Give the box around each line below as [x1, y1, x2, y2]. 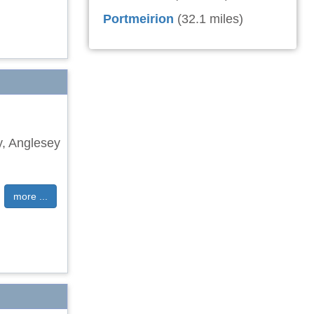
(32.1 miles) [177, 12, 243, 26]
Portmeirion [103, 12, 174, 26]
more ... [13, 191, 48, 202]
